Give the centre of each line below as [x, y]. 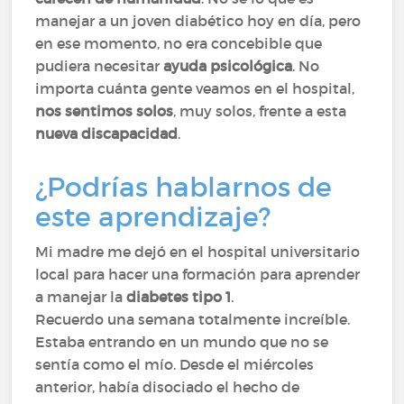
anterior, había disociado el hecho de [168, 387]
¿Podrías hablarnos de [184, 187]
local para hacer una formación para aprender [198, 274]
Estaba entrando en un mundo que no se [182, 342]
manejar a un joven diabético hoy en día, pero [198, 21]
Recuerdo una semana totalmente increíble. [193, 319]
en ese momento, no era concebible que [179, 43]
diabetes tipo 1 [179, 297]
